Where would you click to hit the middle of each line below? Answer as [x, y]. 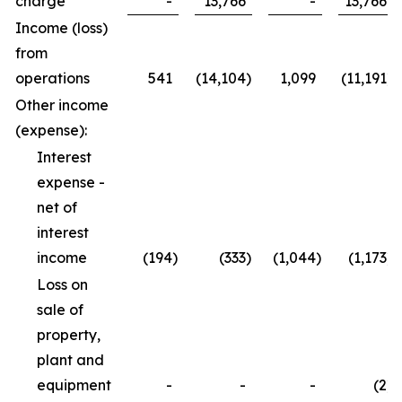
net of [57, 207]
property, [69, 335]
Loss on [62, 284]
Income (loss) [61, 28]
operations [52, 78]
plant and [70, 360]
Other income [62, 105]
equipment [74, 385]
